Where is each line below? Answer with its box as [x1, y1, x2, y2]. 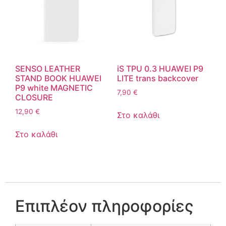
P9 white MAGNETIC [15, 82, 93, 93]
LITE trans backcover [117, 73, 198, 83]
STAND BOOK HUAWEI [15, 73, 101, 83]
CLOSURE [15, 92, 53, 102]
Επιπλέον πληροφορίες [15, 196, 194, 216]
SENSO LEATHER [15, 63, 80, 74]
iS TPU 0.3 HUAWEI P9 [117, 63, 203, 74]
